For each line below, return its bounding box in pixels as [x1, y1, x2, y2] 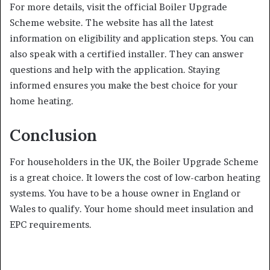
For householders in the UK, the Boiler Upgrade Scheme [10, 156, 259, 168]
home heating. [10, 95, 74, 107]
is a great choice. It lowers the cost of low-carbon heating [10, 172, 260, 184]
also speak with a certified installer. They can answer [10, 48, 243, 60]
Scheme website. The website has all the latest [10, 16, 213, 28]
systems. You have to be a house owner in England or [10, 187, 240, 199]
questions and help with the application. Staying [10, 63, 220, 75]
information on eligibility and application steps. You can [10, 32, 254, 44]
